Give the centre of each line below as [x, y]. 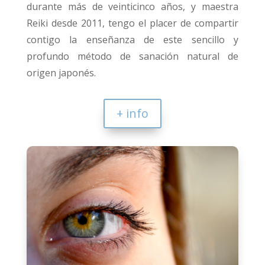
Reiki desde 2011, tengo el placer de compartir [132, 23]
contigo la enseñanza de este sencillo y [132, 40]
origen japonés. [61, 73]
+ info [132, 113]
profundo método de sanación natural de [132, 56]
